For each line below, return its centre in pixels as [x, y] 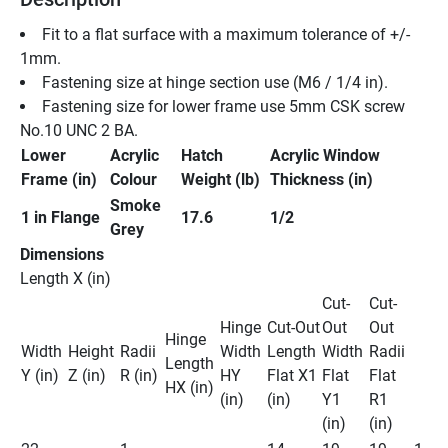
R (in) [139, 375]
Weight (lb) [220, 179]
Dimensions [62, 254]
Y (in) [40, 375]
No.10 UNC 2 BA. [81, 130]
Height [91, 351]
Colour [133, 179]
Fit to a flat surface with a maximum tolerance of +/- [226, 34]
